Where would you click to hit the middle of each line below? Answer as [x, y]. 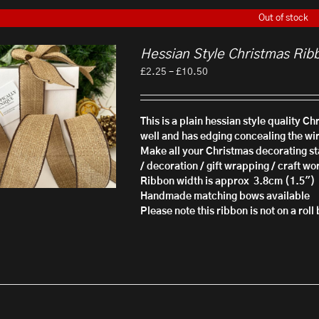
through [225, 116]
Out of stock [283, 18]
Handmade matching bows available [226, 197]
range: [223, 86]
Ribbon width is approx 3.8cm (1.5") [228, 182]
